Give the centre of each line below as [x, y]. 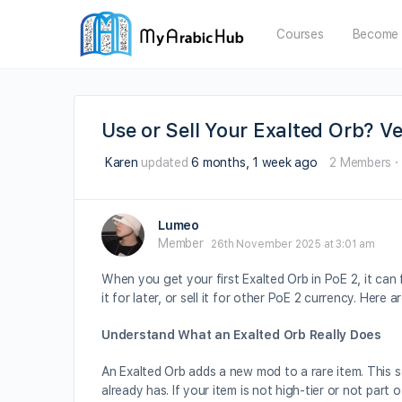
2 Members [361, 163]
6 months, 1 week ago [254, 163]
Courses [300, 34]
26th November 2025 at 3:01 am [293, 244]
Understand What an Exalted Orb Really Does [241, 335]
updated [165, 163]
